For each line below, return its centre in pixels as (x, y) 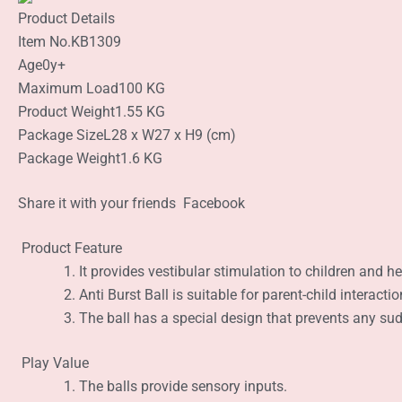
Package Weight (69, 159)
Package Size (61, 135)
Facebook (212, 204)
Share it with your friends (97, 204)
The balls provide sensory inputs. (183, 387)
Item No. (44, 42)
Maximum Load (68, 89)
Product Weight (66, 112)
